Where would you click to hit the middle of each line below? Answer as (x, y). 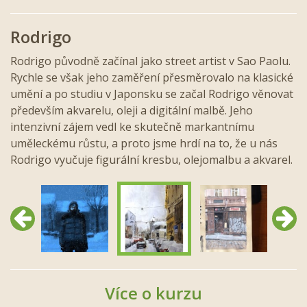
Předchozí (40, 216)
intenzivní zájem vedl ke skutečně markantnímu (132, 126)
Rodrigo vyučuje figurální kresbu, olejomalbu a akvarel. (151, 159)
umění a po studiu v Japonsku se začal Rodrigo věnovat (152, 94)
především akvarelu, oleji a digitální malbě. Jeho (132, 110)
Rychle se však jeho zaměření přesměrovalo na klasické (152, 77)
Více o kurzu (153, 293)
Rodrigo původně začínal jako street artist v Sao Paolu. (150, 61)
